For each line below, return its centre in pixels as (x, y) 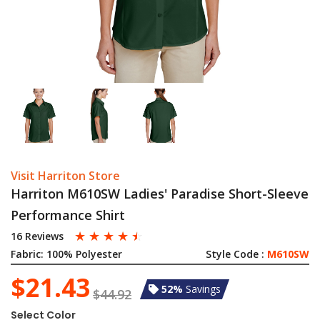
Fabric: (27, 254)
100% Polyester (84, 254)
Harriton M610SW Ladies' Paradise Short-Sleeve (160, 194)
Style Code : (236, 254)
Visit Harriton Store (65, 176)
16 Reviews (37, 236)
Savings (203, 289)
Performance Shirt (68, 215)
